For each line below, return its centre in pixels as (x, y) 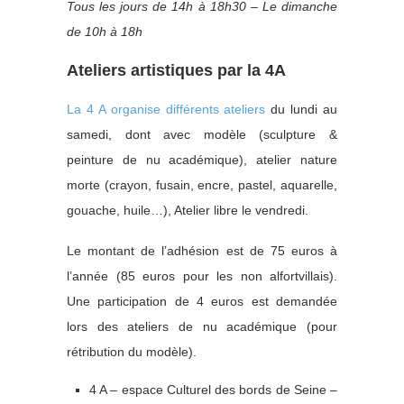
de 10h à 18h (105, 32)
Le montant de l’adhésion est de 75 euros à (202, 251)
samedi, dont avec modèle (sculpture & (202, 135)
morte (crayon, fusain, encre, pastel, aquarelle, (202, 185)
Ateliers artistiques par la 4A (176, 71)
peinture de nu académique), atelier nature (202, 160)
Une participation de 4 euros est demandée (202, 302)
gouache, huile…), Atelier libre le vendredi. (188, 211)
